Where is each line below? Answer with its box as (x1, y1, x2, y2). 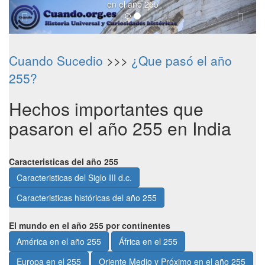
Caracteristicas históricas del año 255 (17, 192, 157, 203)
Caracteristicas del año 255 (9, 156, 118, 167)
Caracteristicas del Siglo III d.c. (17, 172, 132, 183)
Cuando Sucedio (9, 51, 103, 69)
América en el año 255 (17, 235, 101, 247)
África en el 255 (119, 235, 177, 247)
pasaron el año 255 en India (9, 115, 231, 141)
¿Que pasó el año (131, 51, 232, 69)
